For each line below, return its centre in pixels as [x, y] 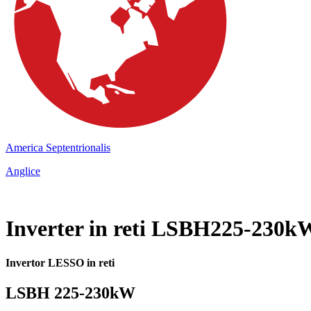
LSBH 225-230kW [70, 293]
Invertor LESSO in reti [60, 262]
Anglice [23, 171]
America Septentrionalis [58, 148]
